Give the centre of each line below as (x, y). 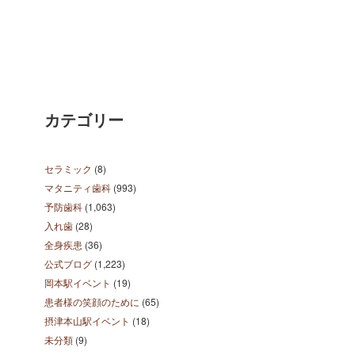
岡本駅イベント (78, 282)
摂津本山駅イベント (87, 321)
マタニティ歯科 (78, 187)
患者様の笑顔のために (92, 302)
